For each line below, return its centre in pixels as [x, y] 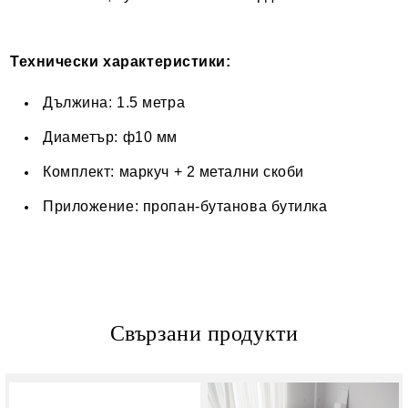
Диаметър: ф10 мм [110, 138]
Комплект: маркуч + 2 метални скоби [174, 172]
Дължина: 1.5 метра [114, 103]
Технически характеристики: [121, 62]
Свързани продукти [204, 334]
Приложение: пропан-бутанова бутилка [185, 207]
